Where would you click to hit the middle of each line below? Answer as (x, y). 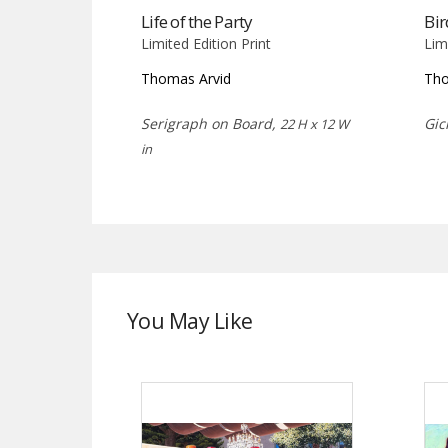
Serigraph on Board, (210, 124)
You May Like (190, 321)
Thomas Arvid (186, 79)
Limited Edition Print (206, 44)
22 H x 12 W (314, 124)
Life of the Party (197, 22)
